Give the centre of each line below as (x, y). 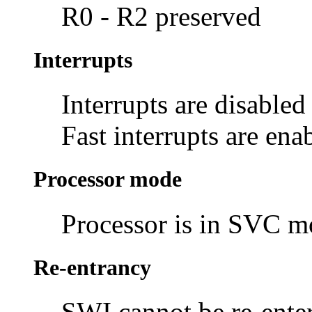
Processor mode (108, 179)
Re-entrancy (92, 267)
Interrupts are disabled (184, 104)
